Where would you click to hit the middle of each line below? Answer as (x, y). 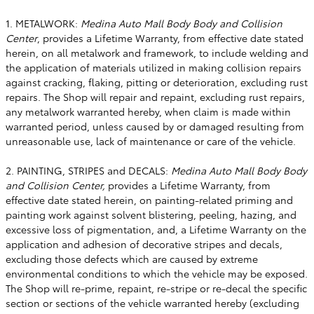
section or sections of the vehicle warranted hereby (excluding (152, 302)
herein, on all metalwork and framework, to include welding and (157, 52)
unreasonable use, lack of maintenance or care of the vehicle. (151, 141)
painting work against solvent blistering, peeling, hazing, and (151, 214)
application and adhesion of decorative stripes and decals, (144, 244)
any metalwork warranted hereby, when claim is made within (148, 111)
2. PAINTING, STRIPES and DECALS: (88, 170)
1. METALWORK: (43, 23)
